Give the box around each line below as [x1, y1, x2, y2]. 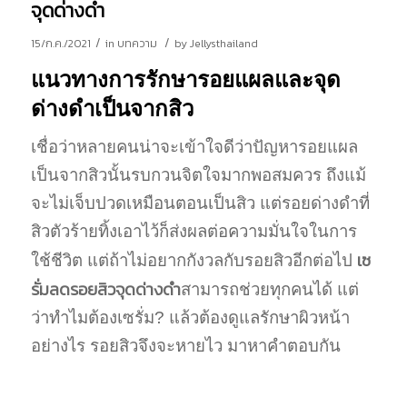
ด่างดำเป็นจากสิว [30, 95, 194, 121]
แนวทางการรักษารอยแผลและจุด [30, 66, 341, 92]
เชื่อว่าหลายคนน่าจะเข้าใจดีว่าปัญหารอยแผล [30, 137, 358, 157]
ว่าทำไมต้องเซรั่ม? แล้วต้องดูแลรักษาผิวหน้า [30, 308, 350, 328]
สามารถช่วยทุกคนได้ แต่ [180, 280, 359, 300]
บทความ [116, 35, 157, 52]
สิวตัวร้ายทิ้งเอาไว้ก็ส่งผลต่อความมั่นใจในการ [30, 222, 357, 242]
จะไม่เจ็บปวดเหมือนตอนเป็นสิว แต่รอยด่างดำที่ [30, 194, 370, 213]
